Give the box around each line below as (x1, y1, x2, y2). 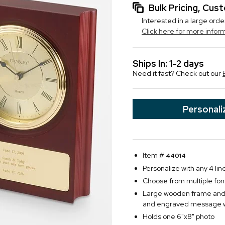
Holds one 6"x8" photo (143, 212, 214, 221)
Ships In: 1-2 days (133, 58, 204, 69)
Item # (143, 151, 166, 160)
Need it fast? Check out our (133, 69, 222, 78)
